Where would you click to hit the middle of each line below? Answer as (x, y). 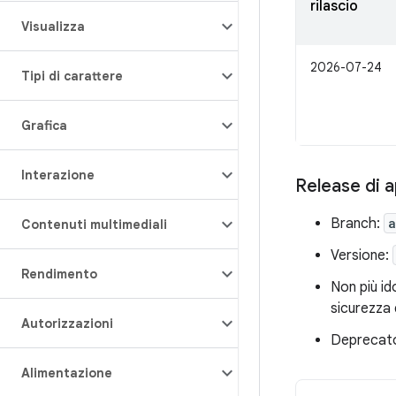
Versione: (362, 255)
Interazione (58, 175)
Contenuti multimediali (94, 225)
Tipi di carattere (72, 76)
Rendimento (59, 274)
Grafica (44, 126)
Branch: (357, 224)
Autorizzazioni (67, 324)
